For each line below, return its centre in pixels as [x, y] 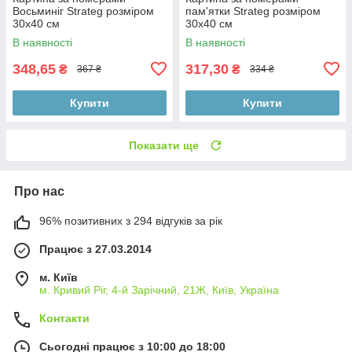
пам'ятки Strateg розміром [253, 11]
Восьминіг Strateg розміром [83, 11]
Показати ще [164, 145]
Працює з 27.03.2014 [95, 249]
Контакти [64, 318]
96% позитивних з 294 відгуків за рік [131, 220]
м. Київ [59, 277]
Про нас [39, 191]
